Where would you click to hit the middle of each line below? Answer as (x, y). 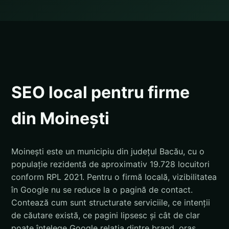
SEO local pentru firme (100, 92)
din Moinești (60, 118)
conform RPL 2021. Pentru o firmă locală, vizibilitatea (114, 177)
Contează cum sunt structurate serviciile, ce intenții (111, 202)
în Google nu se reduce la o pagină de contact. (102, 189)
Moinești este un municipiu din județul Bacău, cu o (108, 151)
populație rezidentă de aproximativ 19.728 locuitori (110, 164)
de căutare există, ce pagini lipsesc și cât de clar (106, 215)
